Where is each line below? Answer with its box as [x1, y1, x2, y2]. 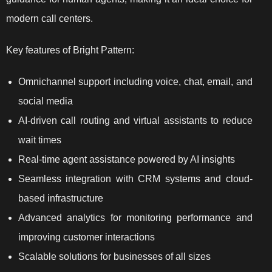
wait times [18, 135, 61, 146]
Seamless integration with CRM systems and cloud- [18, 174, 253, 185]
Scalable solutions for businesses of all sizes [18, 251, 211, 262]
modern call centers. [6, 13, 93, 24]
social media [18, 96, 73, 107]
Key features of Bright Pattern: [6, 45, 134, 56]
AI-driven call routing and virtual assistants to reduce [18, 115, 253, 126]
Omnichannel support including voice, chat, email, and [18, 76, 253, 87]
